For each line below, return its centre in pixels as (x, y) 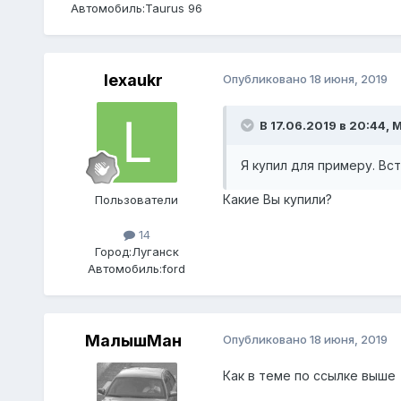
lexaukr (133, 81)
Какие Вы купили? (277, 200)
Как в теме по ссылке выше (309, 376)
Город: (113, 252)
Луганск (155, 252)
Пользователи (137, 200)
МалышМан (133, 341)
